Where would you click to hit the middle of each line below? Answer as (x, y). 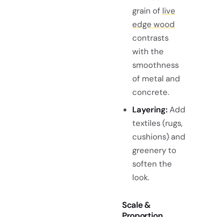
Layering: (150, 109)
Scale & (136, 205)
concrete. (150, 92)
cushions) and (159, 136)
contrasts (150, 38)
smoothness (155, 65)
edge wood (153, 24)
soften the (152, 163)
